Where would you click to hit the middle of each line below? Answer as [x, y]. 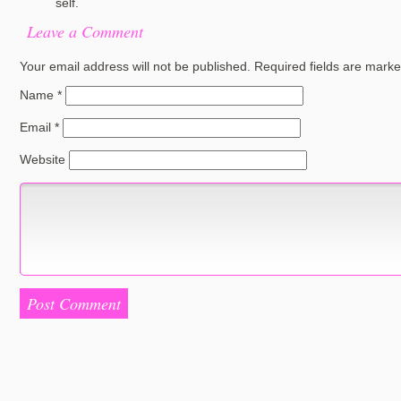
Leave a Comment [85, 31]
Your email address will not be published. [135, 66]
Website [43, 159]
